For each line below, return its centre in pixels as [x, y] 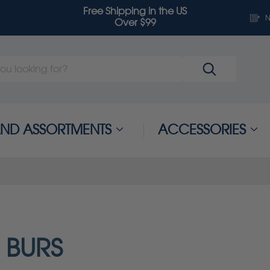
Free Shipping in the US [135, 11]
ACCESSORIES [202, 130]
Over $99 [135, 23]
